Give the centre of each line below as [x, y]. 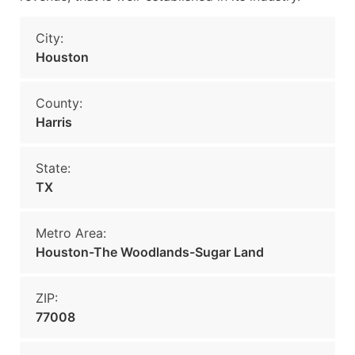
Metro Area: [71, 233]
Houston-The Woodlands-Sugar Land [150, 252]
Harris [54, 122]
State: [53, 168]
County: [59, 103]
